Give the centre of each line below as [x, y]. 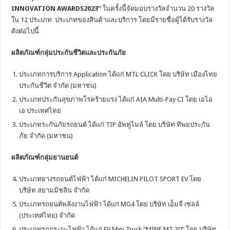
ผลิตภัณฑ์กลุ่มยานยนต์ [45, 157]
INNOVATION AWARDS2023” [56, 8]
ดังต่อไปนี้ [25, 31]
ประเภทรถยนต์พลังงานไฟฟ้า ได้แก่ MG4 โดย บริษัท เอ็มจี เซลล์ [109, 204]
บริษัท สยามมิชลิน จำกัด [54, 190]
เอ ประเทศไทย [40, 110]
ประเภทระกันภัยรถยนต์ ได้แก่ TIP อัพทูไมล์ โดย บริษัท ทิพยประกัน [115, 124]
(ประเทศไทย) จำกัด [47, 215]
